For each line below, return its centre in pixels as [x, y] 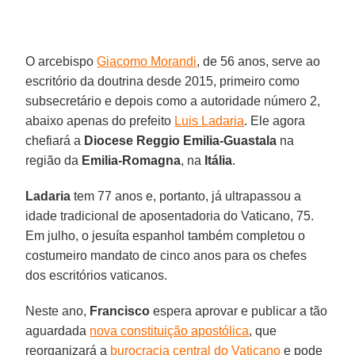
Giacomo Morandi [147, 61]
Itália [219, 160]
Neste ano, [58, 311]
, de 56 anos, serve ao [259, 61]
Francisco [120, 311]
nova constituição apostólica [170, 330]
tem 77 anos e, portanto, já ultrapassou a [186, 196]
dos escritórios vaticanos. [97, 275]
